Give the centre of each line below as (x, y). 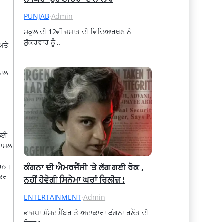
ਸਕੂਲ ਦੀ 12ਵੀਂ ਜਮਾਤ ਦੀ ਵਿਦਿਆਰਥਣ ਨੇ (78, 31)
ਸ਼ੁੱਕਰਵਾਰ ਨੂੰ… (42, 42)
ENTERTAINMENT (53, 197)
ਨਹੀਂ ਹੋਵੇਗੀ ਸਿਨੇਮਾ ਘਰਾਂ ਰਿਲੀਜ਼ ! (75, 179)
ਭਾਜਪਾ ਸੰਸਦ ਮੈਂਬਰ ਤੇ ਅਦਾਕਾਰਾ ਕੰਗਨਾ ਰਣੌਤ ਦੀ (86, 212)
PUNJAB (37, 16)
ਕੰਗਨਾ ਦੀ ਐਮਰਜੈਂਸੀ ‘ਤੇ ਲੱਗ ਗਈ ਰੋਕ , (84, 167)
